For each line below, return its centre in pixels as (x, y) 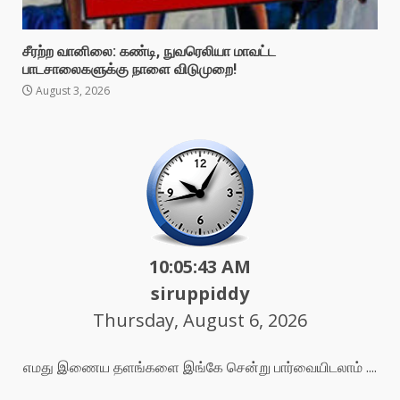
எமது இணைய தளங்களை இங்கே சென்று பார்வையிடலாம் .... (201, 367)
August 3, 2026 (71, 91)
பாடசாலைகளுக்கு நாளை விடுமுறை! (129, 70)
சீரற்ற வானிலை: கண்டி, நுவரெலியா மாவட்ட (149, 52)
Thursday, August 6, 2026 (200, 321)
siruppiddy (200, 294)
